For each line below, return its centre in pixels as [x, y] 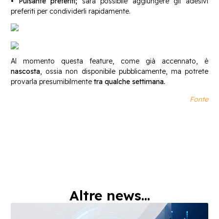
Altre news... [109, 196]
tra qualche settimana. [130, 82]
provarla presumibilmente [52, 82]
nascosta [26, 72]
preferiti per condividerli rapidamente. [71, 11]
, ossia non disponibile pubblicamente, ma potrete [124, 72]
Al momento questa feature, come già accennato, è [109, 61]
